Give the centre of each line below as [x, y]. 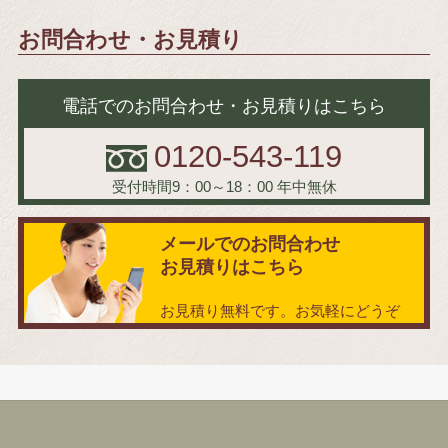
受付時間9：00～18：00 [192, 187]
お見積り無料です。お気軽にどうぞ [279, 311]
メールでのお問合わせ [249, 244]
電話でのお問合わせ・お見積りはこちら [224, 106]
